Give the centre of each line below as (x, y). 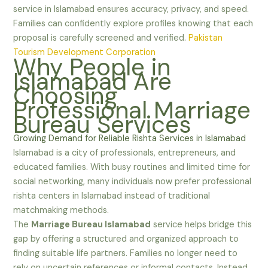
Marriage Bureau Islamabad (91, 224)
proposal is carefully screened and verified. (101, 38)
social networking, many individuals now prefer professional (133, 181)
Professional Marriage (132, 110)
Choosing (66, 95)
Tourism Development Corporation (85, 52)
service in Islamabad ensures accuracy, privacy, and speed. (131, 9)
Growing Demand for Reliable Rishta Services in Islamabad (130, 138)
